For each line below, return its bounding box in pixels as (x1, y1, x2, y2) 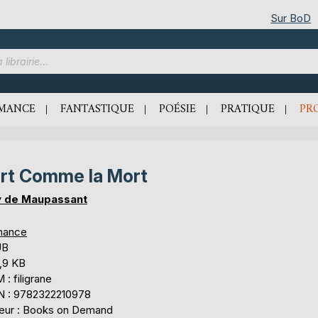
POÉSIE (159, 99, 196, 119)
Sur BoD (270, 11, 312, 25)
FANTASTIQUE (60, 99, 134, 119)
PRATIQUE (221, 99, 275, 119)
